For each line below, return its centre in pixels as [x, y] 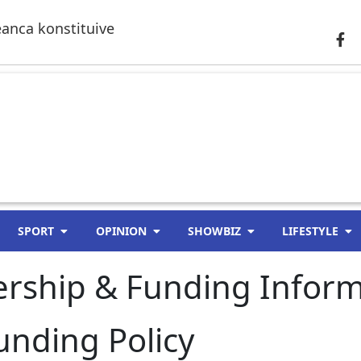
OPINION [121, 231]
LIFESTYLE [310, 231]
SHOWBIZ [214, 231]
